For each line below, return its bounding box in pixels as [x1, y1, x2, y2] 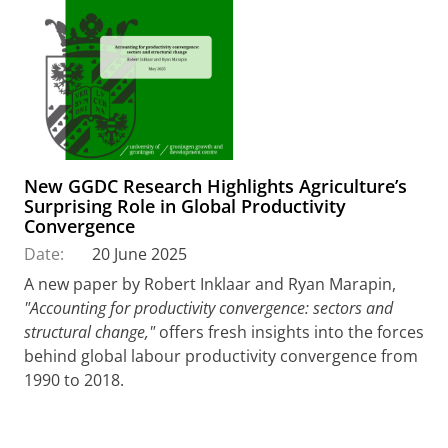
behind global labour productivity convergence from [24, 344, 418, 367]
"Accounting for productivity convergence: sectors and [24, 296, 393, 319]
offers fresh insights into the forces [155, 320, 424, 343]
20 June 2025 [92, 242, 187, 265]
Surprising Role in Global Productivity [24, 193, 346, 218]
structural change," [24, 320, 155, 343]
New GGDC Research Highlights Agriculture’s [24, 173, 407, 198]
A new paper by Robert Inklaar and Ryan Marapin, [24, 272, 396, 295]
